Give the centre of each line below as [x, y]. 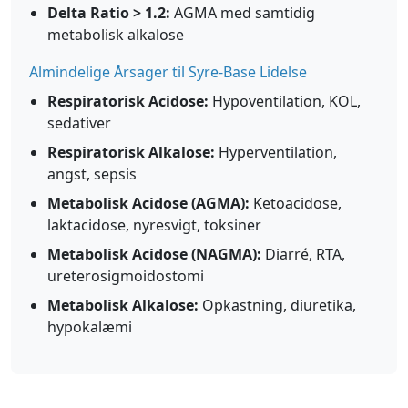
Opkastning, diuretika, [277, 305]
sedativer [79, 123]
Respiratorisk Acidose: [128, 101]
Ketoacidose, [296, 203]
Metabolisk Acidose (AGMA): [148, 203]
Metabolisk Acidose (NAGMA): [154, 254]
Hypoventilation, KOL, [285, 101]
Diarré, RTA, [303, 254]
